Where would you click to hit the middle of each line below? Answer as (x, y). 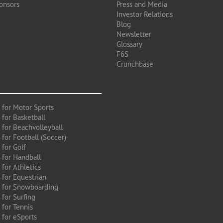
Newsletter (134, 34)
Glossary (129, 44)
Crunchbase (135, 64)
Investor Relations (145, 14)
